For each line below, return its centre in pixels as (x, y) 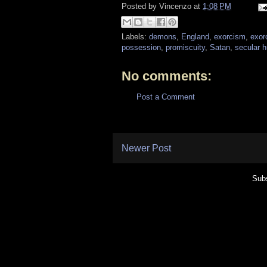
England (195, 36)
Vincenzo (175, 7)
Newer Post (146, 148)
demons (163, 36)
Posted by (140, 7)
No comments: (167, 76)
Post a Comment (166, 97)
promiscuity (185, 47)
